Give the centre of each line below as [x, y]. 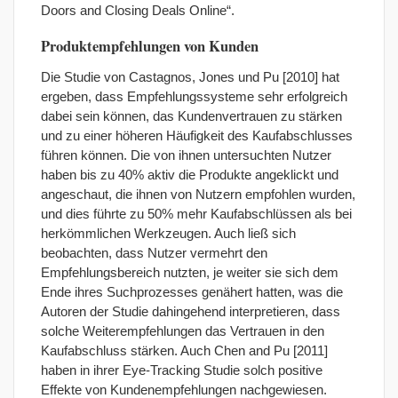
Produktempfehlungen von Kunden [150, 47]
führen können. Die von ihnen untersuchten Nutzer [186, 155]
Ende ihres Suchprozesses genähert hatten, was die [192, 292]
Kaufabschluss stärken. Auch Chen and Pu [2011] [184, 351]
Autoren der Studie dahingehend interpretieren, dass [191, 312]
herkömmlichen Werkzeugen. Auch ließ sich [168, 234]
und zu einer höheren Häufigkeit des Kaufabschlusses [197, 136]
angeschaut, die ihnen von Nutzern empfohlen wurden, [198, 195]
